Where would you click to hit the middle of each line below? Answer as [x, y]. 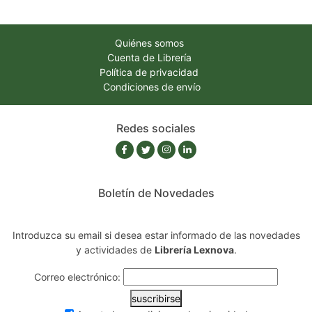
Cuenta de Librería [149, 57]
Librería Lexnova [194, 249]
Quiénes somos [149, 42]
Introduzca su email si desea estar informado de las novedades [156, 235]
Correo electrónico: [77, 276]
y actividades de [119, 249]
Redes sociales [156, 128]
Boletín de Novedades [156, 193]
